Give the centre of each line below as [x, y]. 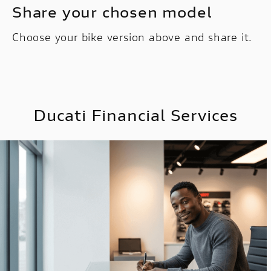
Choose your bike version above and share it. [132, 37]
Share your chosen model [112, 12]
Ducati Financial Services [135, 115]
